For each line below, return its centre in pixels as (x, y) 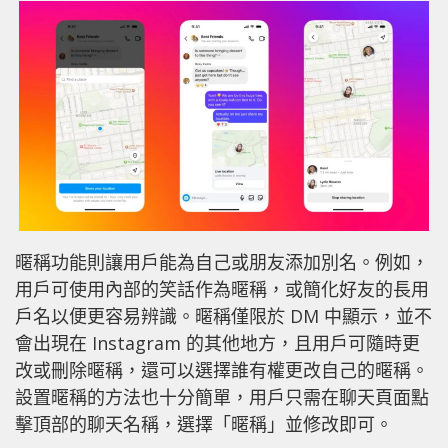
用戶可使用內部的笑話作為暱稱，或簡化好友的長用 (222, 289)
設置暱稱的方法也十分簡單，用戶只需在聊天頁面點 (222, 397)
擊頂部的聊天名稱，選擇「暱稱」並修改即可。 (204, 424)
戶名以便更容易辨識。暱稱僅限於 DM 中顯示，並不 (223, 316)
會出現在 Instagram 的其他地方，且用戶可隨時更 (217, 343)
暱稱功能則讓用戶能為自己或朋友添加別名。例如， (222, 262)
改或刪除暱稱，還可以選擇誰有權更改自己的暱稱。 (222, 370)
